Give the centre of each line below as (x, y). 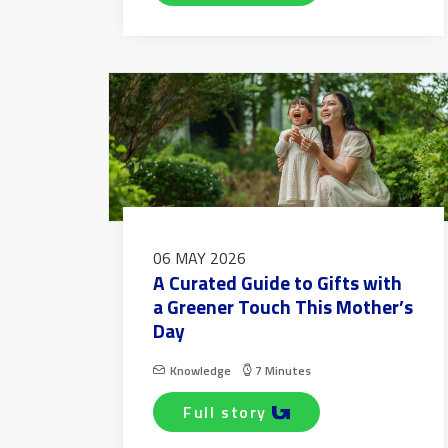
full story (230, 412)
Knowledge (201, 371)
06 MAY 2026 (200, 258)
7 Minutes (283, 371)
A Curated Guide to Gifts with (278, 283)
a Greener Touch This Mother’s (283, 307)
